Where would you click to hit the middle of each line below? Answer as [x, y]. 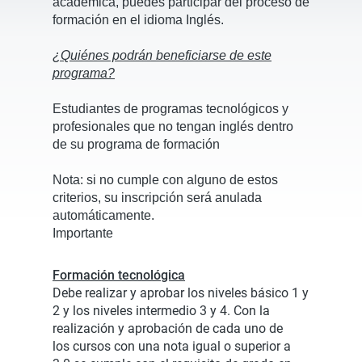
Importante [83, 233]
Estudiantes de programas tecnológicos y [170, 109]
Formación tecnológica [119, 275]
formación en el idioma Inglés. [138, 20]
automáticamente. [105, 215]
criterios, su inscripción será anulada [157, 198]
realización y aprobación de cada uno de [168, 328]
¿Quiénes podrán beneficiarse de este [162, 55]
